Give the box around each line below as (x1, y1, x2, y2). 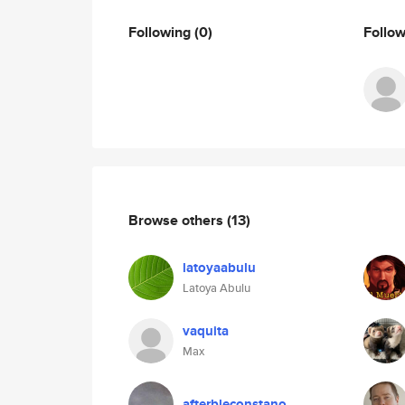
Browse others (128, 209, 227, 231)
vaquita (183, 321, 229, 341)
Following (128, 21, 194, 42)
